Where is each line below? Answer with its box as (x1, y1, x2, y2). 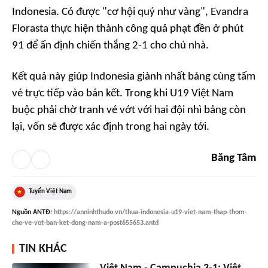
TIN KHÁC (19, 242, 67, 255)
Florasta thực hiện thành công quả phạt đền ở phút (12, 23, 243, 35)
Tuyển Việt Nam (29, 188, 72, 195)
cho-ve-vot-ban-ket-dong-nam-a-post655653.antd (12, 219, 159, 227)
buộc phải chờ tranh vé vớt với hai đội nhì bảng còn (12, 104, 246, 116)
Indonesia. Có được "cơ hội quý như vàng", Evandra (12, 6, 248, 18)
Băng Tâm (211, 152, 256, 164)
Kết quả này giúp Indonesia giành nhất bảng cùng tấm (12, 71, 255, 83)
